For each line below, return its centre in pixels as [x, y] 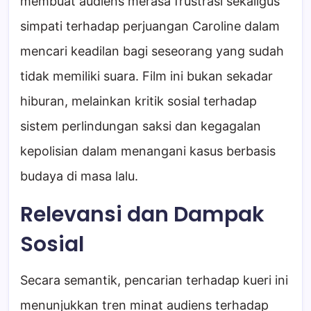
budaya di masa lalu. [79, 176]
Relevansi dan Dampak [142, 215]
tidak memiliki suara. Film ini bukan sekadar [146, 76]
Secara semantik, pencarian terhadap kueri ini [154, 280]
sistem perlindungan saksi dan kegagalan [141, 126]
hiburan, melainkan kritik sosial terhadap [138, 101]
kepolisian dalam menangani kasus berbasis [148, 151]
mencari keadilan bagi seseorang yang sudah [152, 51]
